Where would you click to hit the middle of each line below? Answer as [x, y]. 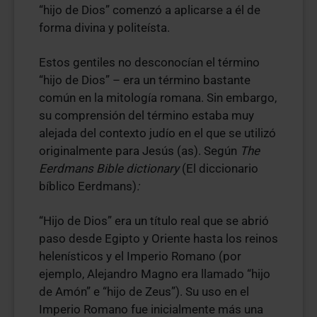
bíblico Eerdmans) [88, 186]
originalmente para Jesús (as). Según [139, 151]
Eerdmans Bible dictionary [110, 168]
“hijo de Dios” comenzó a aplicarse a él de [150, 10]
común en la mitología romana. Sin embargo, [158, 98]
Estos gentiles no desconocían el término [149, 62]
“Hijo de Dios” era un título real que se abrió [154, 221]
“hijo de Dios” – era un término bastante [145, 80]
